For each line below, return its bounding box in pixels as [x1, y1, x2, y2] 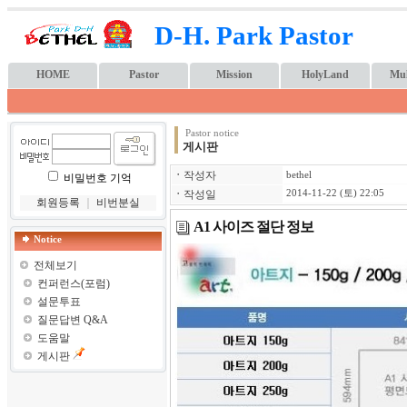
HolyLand [302, 68, 349, 81]
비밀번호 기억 [63, 172, 132, 184]
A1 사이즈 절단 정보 [194, 218, 313, 234]
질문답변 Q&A [36, 313, 108, 326]
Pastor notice [183, 128, 239, 138]
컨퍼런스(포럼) [36, 277, 110, 290]
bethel [286, 170, 312, 180]
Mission [216, 68, 253, 81]
